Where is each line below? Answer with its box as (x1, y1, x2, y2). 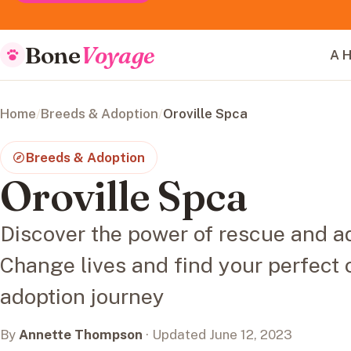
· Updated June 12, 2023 (143, 327, 292, 343)
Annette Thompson (19, 327, 143, 343)
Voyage (80, 40, 156, 70)
